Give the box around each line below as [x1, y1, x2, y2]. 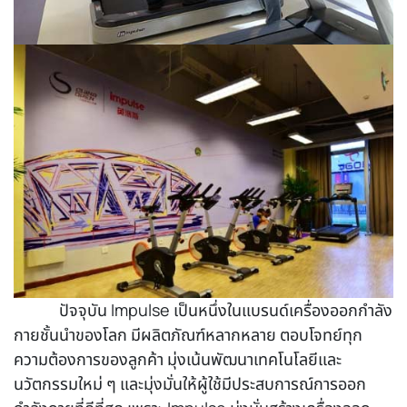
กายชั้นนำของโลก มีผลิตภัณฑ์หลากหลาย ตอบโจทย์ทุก [14, 323, 362, 345]
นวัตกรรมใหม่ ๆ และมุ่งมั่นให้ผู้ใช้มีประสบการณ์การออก [14, 372, 366, 394]
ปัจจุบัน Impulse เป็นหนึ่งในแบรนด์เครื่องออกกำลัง [59, 298, 392, 321]
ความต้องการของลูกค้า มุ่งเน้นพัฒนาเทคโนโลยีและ [14, 347, 342, 370]
